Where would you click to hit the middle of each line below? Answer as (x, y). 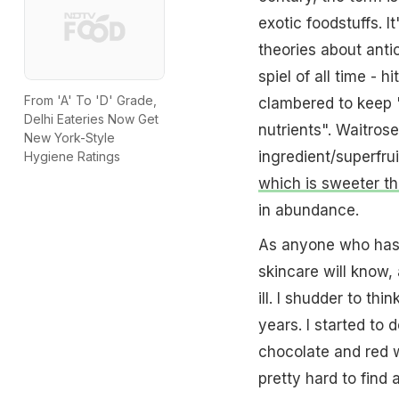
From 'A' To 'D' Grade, (90, 101)
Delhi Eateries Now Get (91, 119)
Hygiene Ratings (72, 157)
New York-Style (69, 138)
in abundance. (308, 210)
